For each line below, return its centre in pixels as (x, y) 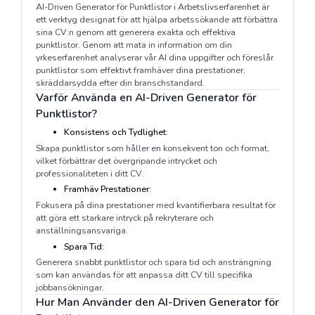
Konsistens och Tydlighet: (116, 131)
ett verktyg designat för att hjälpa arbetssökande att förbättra (156, 20)
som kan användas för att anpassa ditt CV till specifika (144, 275)
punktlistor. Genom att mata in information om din (134, 45)
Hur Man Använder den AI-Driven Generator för (157, 303)
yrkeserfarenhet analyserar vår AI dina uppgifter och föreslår (154, 58)
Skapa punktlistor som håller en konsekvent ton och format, (152, 148)
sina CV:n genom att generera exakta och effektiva (135, 32)
